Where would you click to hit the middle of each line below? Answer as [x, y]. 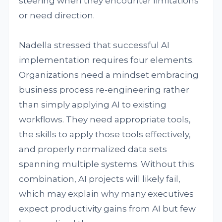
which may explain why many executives [107, 194]
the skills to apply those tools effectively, [105, 134]
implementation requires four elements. [107, 60]
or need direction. [57, 15]
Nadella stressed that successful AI [94, 45]
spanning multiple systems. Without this [107, 164]
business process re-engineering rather [104, 89]
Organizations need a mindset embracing [109, 75]
